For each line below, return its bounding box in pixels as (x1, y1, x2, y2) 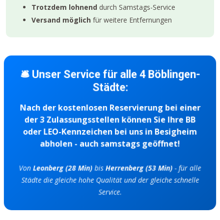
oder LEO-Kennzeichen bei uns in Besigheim (24, 126, 196, 137)
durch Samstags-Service (97, 2, 175, 12)
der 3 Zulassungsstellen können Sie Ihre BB (26, 114, 194, 126)
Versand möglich (31, 15, 91, 25)
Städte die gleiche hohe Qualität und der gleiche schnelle (23, 174, 197, 184)
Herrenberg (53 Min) (105, 163, 172, 172)
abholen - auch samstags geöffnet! (41, 138, 179, 149)
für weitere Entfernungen (91, 15, 172, 25)
